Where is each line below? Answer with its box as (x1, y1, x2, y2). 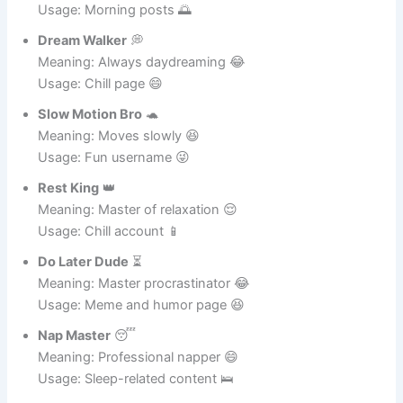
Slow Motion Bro (38, 155, 143, 172)
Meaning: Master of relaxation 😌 (38, 250, 238, 267)
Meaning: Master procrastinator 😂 (38, 324, 251, 341)
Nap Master (38, 376, 112, 393)
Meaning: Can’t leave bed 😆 (38, 29, 211, 46)
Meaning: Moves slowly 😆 (38, 176, 201, 193)
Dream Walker (38, 81, 128, 98)
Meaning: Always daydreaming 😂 (38, 103, 246, 120)
